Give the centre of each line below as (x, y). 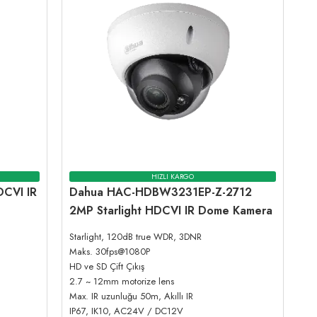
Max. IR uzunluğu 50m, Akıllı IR (132, 296)
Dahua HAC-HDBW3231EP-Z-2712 (161, 192)
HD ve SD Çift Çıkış (107, 267)
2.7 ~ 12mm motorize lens (122, 282)
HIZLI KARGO (173, 176)
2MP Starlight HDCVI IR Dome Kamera (171, 211)
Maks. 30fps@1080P (110, 252)
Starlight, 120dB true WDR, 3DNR (136, 237)
